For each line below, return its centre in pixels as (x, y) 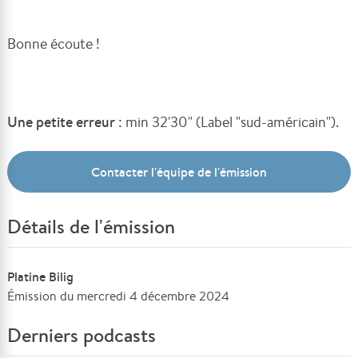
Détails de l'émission (91, 227)
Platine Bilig (41, 276)
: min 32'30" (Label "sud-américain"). (231, 121)
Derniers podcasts (82, 335)
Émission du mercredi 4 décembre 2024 (119, 296)
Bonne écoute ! (56, 43)
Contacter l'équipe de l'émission (179, 172)
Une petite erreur (63, 122)
